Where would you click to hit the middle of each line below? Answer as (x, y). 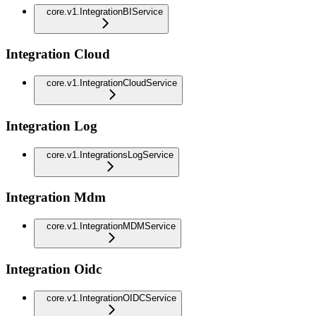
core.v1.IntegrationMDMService (111, 226)
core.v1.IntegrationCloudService (112, 83)
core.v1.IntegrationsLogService (110, 154)
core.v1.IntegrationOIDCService (111, 298)
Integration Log (51, 126)
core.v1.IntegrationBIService (105, 11)
